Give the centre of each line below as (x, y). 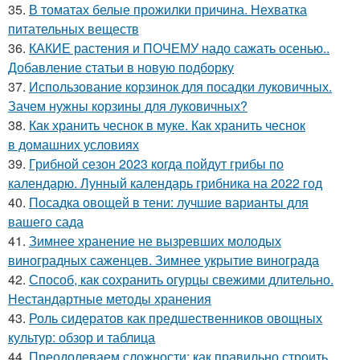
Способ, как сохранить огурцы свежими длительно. (181, 279)
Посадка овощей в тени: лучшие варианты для (169, 202)
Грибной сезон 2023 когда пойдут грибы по (156, 164)
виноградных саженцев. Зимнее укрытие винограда (164, 260)
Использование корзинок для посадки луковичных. (180, 86)
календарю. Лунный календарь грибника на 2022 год (165, 183)
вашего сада (46, 221)
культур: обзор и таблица (82, 337)
